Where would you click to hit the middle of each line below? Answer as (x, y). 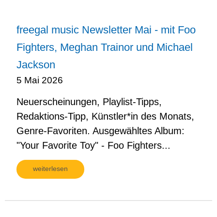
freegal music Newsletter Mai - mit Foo (106, 30)
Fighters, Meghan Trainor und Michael (105, 47)
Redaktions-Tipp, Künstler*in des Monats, (105, 116)
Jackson (36, 64)
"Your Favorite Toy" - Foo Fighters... (93, 145)
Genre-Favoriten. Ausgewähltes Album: (101, 131)
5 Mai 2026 (40, 80)
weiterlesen (50, 169)
